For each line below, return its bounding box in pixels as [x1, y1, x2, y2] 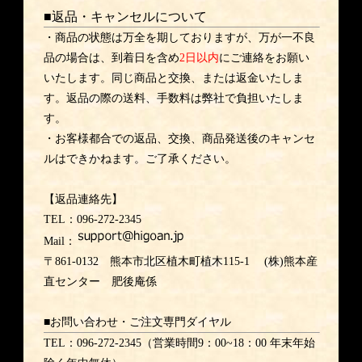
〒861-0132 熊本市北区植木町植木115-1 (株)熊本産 [43, 255, 318, 267]
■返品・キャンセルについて [43, 9, 207, 23]
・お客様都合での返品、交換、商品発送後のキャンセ [43, 132, 315, 145]
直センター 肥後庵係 [43, 275, 157, 288]
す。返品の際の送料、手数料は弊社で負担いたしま [43, 91, 304, 104]
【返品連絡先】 [43, 192, 123, 205]
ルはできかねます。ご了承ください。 [43, 152, 236, 165]
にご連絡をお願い [218, 51, 309, 64]
